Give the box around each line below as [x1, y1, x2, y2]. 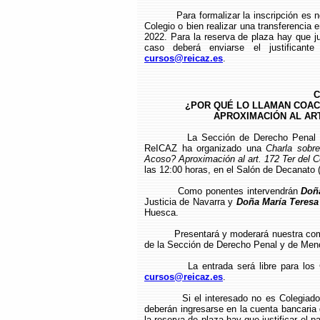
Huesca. [144, 207, 179, 218]
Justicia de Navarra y [144, 196, 236, 207]
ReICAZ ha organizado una [144, 143, 266, 154]
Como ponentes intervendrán [178, 186, 301, 196]
